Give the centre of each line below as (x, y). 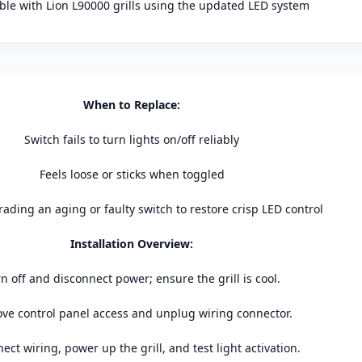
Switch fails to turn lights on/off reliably (132, 139)
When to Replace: (132, 104)
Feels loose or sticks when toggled (132, 174)
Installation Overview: (132, 243)
